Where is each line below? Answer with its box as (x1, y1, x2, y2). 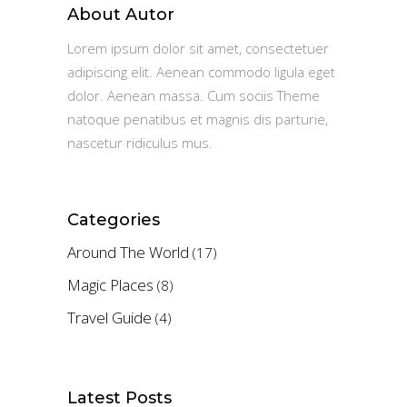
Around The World (67, 241, 189, 263)
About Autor (67, 4, 174, 25)
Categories (67, 209, 160, 230)
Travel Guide (67, 306, 152, 328)
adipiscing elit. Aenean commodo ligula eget (67, 62, 335, 81)
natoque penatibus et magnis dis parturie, (67, 109, 328, 128)
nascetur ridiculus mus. (67, 133, 213, 152)
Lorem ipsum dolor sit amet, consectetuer (67, 38, 329, 57)
